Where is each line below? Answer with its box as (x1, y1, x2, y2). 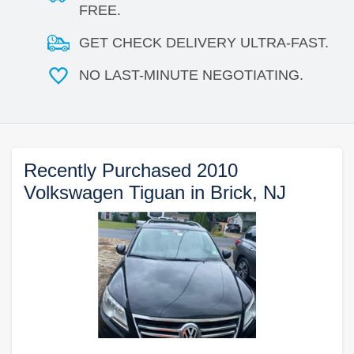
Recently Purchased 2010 (24, 159, 238, 181)
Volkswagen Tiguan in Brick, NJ (24, 181, 286, 203)
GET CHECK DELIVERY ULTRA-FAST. (79, 34, 329, 51)
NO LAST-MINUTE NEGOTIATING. (79, 66, 303, 83)
